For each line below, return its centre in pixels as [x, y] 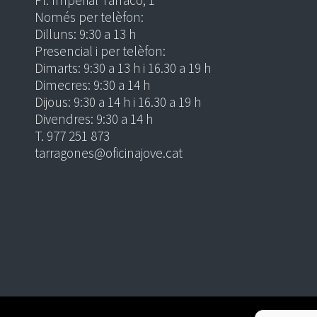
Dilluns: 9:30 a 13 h [85, 34]
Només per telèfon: [89, 17]
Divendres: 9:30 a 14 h [94, 119]
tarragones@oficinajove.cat [109, 153]
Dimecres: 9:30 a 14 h [92, 85]
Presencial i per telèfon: [100, 51]
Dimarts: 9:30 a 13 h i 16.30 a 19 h [123, 68]
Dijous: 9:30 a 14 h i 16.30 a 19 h [118, 102]
